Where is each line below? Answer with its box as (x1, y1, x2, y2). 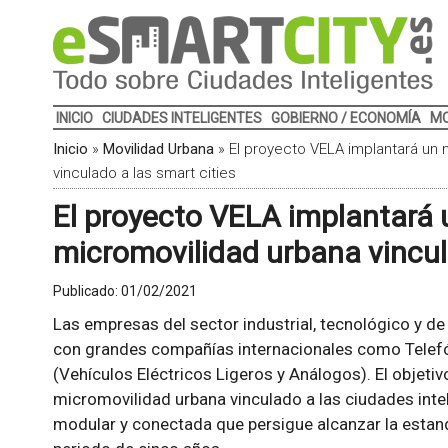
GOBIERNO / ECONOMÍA (270, 110, 421, 126)
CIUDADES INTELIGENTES (101, 110, 262, 126)
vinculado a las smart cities (52, 164, 236, 182)
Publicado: (52, 283, 121, 299)
